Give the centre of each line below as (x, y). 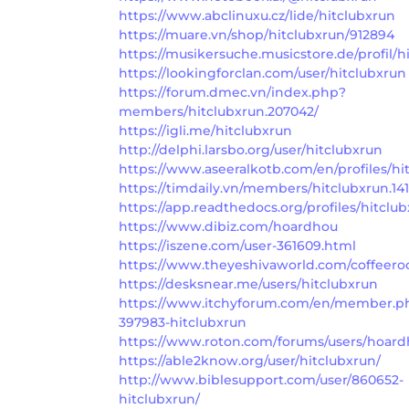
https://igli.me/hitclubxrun (205, 130)
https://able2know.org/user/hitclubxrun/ (250, 360)
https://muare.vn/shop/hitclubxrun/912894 (257, 34)
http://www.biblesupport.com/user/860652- (261, 379)
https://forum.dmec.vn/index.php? (232, 92)
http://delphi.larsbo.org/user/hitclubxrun (251, 149)
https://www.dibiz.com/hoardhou (228, 226)
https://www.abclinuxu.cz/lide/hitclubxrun (257, 15)
